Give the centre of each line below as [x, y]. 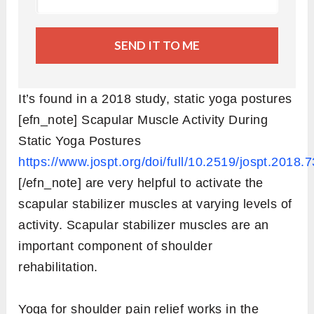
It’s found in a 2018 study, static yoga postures [155, 99]
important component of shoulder [116, 246]
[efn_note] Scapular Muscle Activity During [143, 120]
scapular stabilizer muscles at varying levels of [155, 204]
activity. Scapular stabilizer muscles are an [144, 225]
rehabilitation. [58, 267]
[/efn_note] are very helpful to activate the [141, 183]
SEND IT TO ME [157, 46]
